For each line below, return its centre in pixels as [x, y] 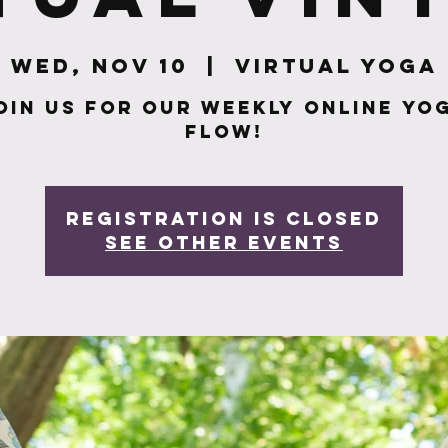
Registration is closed [224, 218]
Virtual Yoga [336, 65]
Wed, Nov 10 [99, 65]
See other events [224, 242]
